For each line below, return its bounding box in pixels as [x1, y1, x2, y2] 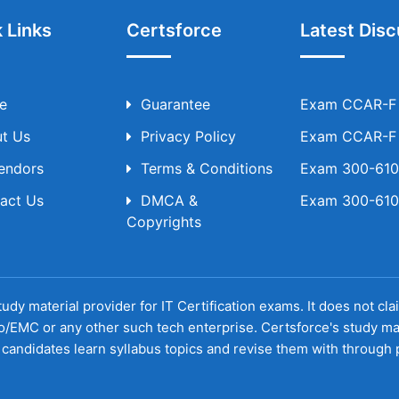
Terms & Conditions [140, 159, 273, 178]
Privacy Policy [140, 127, 236, 146]
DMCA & [140, 191, 198, 210]
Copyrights [126, 213, 201, 232]
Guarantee [140, 95, 210, 114]
